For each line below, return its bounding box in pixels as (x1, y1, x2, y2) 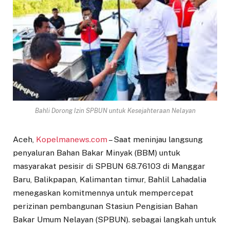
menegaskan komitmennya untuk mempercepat (13, 188, 194, 198)
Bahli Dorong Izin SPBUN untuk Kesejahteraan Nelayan (34, 107, 196, 115)
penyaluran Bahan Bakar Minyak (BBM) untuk (13, 148, 180, 158)
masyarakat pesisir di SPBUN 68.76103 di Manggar (13, 161, 205, 171)
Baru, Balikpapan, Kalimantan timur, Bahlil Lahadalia (13, 175, 206, 185)
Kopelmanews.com (36, 135, 107, 145)
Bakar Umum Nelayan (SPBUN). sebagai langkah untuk (13, 215, 216, 225)
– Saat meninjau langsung (107, 135, 203, 145)
